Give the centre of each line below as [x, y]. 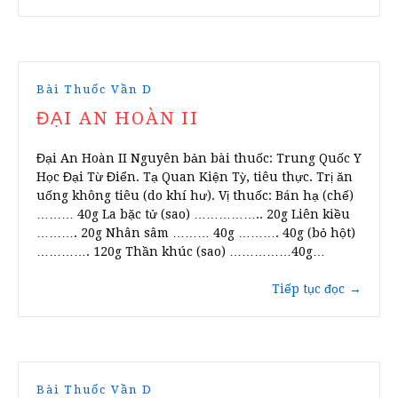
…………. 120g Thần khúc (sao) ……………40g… [181, 252]
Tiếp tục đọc [308, 289]
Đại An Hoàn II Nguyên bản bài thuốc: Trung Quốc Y [199, 159]
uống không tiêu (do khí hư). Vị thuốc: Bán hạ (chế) [195, 196]
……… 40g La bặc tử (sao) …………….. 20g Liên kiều [193, 215]
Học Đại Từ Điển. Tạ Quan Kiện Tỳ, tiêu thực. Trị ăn [195, 177]
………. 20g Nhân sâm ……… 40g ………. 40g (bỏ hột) [196, 233]
